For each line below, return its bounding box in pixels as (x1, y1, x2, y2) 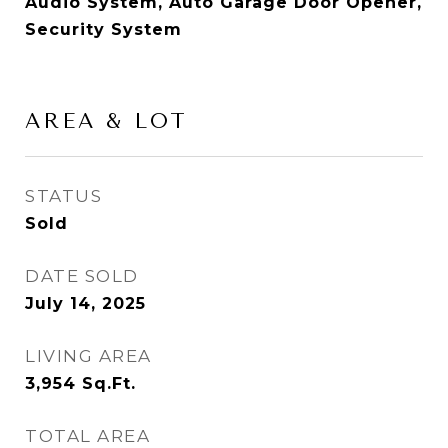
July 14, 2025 (25, 294, 146, 313)
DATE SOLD (25, 266, 139, 286)
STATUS (25, 186, 102, 206)
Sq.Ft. (82, 374, 136, 393)
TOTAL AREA (25, 426, 150, 446)
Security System (25, 20, 182, 39)
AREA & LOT (25, 109, 188, 133)
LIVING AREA (25, 346, 152, 366)
